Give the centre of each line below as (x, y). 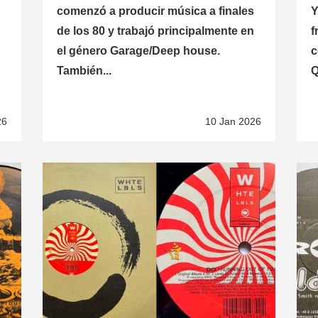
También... (84, 71)
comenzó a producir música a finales (155, 11)
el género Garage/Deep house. (138, 51)
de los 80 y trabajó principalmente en (155, 31)
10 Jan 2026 (234, 122)
